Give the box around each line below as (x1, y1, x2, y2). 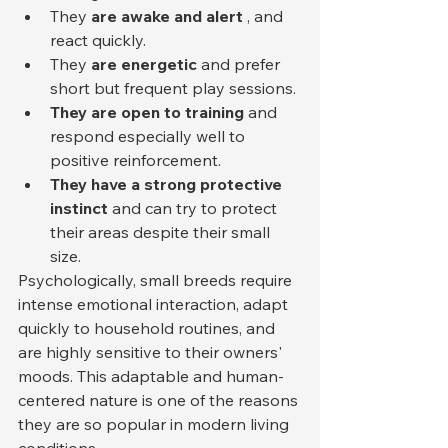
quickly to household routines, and (18, 317, 279, 338)
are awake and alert (91, 5, 243, 26)
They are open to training (50, 101, 244, 122)
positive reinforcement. (50, 149, 221, 170)
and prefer (197, 53, 284, 74)
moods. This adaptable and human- (18, 365, 284, 386)
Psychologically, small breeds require (18, 269, 296, 290)
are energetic (91, 53, 197, 74)
